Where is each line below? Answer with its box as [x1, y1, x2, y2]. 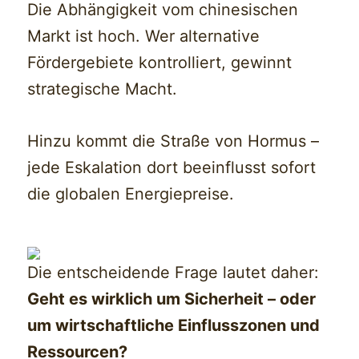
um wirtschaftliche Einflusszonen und [27, 316, 321, 336]
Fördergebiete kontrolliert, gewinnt [27, 53, 292, 73]
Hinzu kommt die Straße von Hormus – [27, 131, 320, 151]
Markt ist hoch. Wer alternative [27, 26, 260, 46]
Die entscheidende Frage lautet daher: [27, 263, 320, 283]
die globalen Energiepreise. [27, 184, 235, 204]
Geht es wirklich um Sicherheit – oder [27, 289, 317, 309]
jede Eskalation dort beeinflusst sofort [27, 158, 317, 178]
